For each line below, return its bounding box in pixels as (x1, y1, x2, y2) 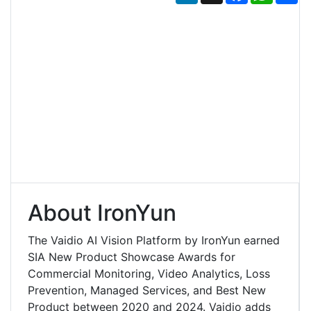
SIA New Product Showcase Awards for (28, 249, 235, 264)
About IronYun (28, 199, 176, 226)
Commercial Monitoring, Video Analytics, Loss (28, 266, 270, 280)
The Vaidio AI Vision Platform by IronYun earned (28, 233, 280, 247)
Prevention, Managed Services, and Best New (28, 283, 266, 297)
